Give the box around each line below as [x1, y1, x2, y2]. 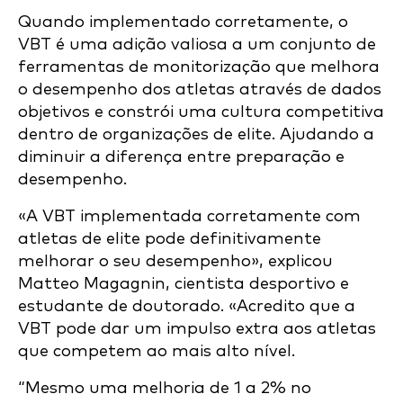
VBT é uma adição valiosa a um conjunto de [18, 36, 376, 53]
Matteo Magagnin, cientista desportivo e [18, 275, 349, 292]
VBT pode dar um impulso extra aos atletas [18, 320, 376, 337]
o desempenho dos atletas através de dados [18, 81, 381, 98]
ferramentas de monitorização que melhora [18, 58, 380, 76]
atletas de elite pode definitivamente [18, 230, 321, 247]
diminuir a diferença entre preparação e [18, 148, 345, 166]
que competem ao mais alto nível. [18, 343, 300, 360]
